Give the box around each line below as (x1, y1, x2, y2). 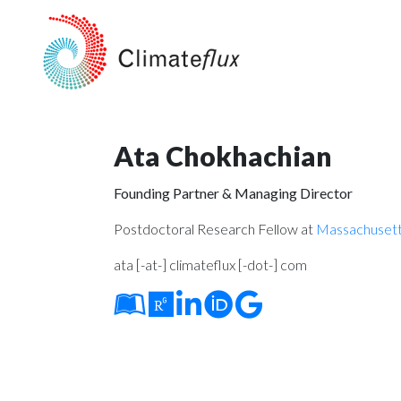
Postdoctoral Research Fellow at (114, 220, 316, 237)
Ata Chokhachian (114, 140, 332, 172)
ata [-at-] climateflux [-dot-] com (114, 256, 307, 273)
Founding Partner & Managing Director (114, 184, 353, 201)
